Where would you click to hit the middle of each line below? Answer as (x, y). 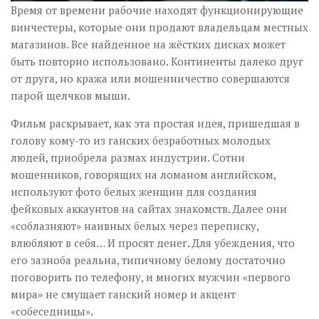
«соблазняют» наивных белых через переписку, (135, 226)
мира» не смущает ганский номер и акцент (123, 294)
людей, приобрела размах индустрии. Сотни (128, 157)
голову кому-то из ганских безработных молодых (141, 140)
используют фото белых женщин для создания (134, 192)
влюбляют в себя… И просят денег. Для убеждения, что (153, 243)
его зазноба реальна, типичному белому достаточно (148, 260)
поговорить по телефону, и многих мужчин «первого (151, 277)
